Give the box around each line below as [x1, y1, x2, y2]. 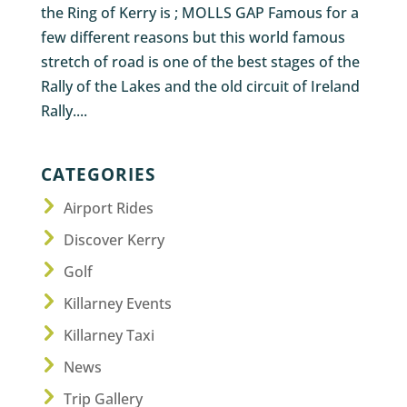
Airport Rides [63, 197, 154, 218]
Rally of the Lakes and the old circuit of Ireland [40, 75, 360, 96]
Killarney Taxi [63, 324, 154, 345]
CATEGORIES [40, 161, 155, 186]
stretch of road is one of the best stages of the [40, 51, 360, 72]
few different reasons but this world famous [40, 26, 345, 47]
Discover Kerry [63, 229, 164, 250]
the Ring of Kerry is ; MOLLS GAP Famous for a [40, 2, 359, 23]
